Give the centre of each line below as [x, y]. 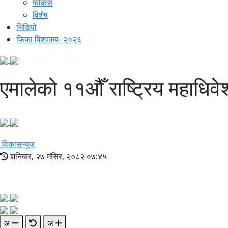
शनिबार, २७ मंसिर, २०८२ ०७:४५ [58, 156]
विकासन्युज [18, 144]
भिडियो [26, 27]
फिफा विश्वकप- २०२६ [49, 39]
